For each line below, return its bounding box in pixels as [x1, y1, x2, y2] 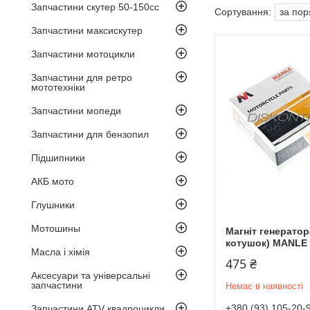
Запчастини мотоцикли [31, 48, 135, 60]
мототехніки [31, 81, 85, 93]
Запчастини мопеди [31, 104, 121, 116]
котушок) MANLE [226, 237, 307, 248]
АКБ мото [31, 175, 74, 187]
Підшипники [31, 152, 85, 163]
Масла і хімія [31, 246, 90, 257]
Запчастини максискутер [31, 24, 143, 36]
